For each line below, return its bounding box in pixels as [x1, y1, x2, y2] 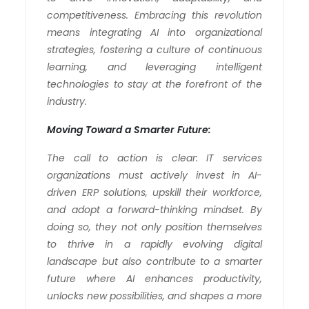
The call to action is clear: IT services [47, 150, 262, 165]
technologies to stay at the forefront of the [47, 77, 262, 91]
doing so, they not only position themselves [47, 219, 262, 234]
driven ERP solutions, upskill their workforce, [47, 185, 262, 199]
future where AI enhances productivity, [47, 271, 262, 286]
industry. [47, 94, 90, 108]
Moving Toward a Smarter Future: [47, 122, 215, 137]
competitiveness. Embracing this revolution [47, 8, 262, 22]
